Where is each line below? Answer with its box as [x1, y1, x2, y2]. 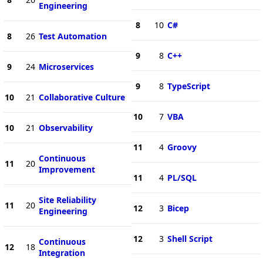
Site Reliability [38, 194, 96, 205]
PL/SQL [167, 171, 197, 183]
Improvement [38, 163, 95, 175]
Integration [38, 247, 85, 258]
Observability [38, 122, 93, 133]
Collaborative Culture [38, 91, 125, 103]
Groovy [167, 141, 197, 153]
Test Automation [38, 30, 107, 42]
